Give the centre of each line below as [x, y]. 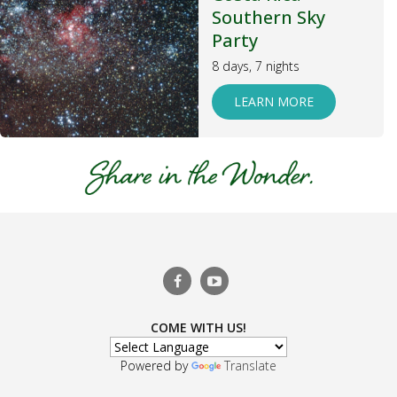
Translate [250, 366]
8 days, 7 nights [256, 66]
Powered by [156, 366]
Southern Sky [269, 17]
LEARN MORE [274, 101]
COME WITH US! [198, 327]
